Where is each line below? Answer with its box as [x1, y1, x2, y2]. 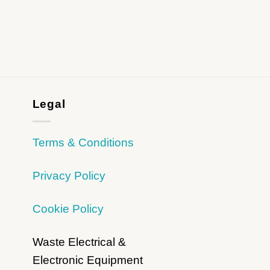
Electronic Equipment [32, 254, 143, 267]
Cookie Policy [32, 202, 104, 216]
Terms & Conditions [32, 136, 134, 149]
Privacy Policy [32, 169, 105, 183]
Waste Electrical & [32, 236, 126, 249]
